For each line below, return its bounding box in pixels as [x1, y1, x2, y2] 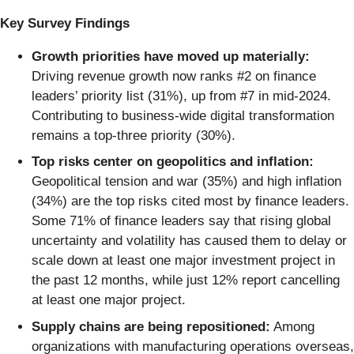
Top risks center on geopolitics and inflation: [32, 154, 314, 170]
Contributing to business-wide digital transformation [32, 107, 334, 123]
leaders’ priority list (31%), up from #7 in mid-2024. [32, 88, 331, 104]
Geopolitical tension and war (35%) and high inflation [32, 174, 341, 190]
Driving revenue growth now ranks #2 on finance [32, 68, 316, 84]
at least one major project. [32, 292, 186, 308]
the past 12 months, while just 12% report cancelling [32, 273, 340, 288]
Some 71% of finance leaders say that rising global [32, 213, 331, 229]
